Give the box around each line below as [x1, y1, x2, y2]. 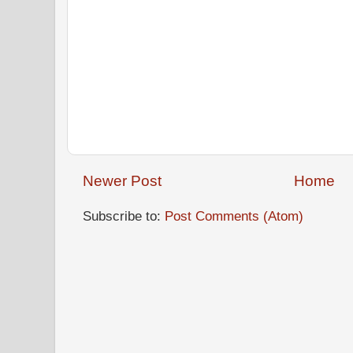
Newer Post [83, 172, 162, 189]
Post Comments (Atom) [165, 207, 303, 224]
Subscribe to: [83, 207, 165, 224]
